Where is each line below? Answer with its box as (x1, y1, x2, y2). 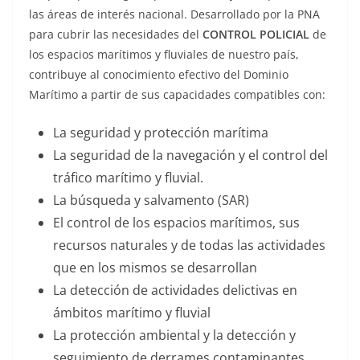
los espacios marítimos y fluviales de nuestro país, (29, 47, 299, 63)
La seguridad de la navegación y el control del (53, 146, 328, 165)
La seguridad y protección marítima (53, 124, 268, 142)
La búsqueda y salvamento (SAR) (53, 191, 249, 210)
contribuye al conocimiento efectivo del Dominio (29, 67, 288, 83)
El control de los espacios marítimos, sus (53, 214, 300, 232)
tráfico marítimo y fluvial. (53, 169, 203, 187)
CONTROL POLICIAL (202, 27, 313, 43)
